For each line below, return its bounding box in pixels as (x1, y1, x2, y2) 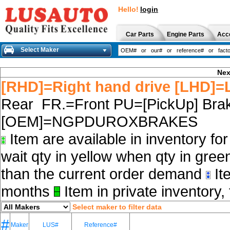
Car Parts (126, 31, 154, 38)
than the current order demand (1, 165, 206, 182)
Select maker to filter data (72, 203, 162, 211)
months (1, 183, 54, 200)
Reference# (84, 221, 117, 228)
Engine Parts (167, 31, 204, 38)
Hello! (118, 5, 139, 13)
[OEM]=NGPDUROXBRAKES (1, 113, 202, 130)
